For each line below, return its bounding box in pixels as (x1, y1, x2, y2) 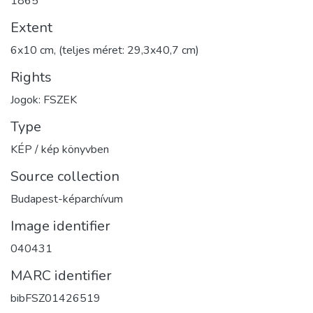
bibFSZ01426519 (10, 290, 101, 306)
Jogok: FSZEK (10, 92, 77, 108)
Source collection (10, 166, 119, 186)
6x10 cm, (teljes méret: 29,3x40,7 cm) (10, 42, 199, 58)
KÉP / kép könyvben (10, 141, 109, 157)
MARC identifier (10, 265, 112, 285)
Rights (10, 67, 52, 87)
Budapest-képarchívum (10, 191, 123, 207)
